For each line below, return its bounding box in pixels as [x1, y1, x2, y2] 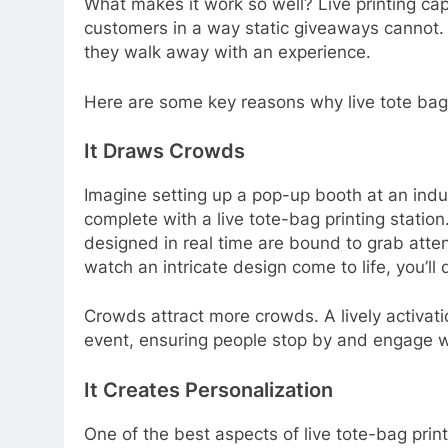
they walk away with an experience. [84, 42, 371, 63]
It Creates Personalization [84, 377, 333, 402]
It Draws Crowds [84, 139, 245, 164]
